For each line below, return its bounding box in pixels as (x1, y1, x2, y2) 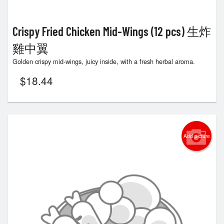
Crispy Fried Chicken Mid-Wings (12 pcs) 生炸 (12, 23, 211, 38)
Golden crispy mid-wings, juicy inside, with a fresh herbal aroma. (12, 56, 195, 66)
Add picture (183, 132, 210, 139)
